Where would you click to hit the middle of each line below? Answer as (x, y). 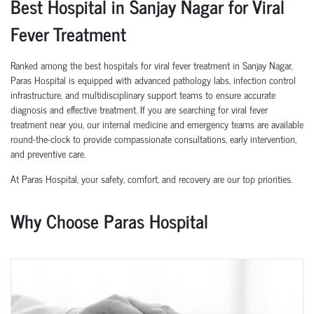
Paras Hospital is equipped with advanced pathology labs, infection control (153, 80)
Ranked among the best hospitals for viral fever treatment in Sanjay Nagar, (151, 65)
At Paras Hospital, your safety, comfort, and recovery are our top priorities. (151, 179)
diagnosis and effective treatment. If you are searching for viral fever (139, 109)
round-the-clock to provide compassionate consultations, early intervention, (153, 139)
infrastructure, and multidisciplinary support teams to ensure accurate (143, 95)
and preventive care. (48, 153)
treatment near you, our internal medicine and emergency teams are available (157, 124)
